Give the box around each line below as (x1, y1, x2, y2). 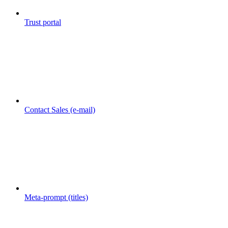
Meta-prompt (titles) (24, 192, 88, 202)
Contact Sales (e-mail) (24, 105, 95, 114)
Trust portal (24, 17, 61, 26)
